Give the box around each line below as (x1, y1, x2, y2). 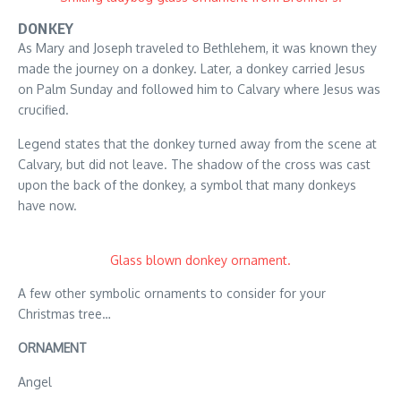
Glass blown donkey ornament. (110, 252, 291, 269)
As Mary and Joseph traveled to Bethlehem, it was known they (18, 40, 377, 56)
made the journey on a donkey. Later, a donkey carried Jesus (18, 61, 365, 77)
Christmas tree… (18, 306, 111, 322)
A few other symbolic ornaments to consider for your (18, 286, 326, 302)
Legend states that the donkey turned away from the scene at (18, 136, 377, 152)
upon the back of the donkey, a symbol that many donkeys (18, 177, 356, 193)
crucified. (18, 102, 69, 118)
